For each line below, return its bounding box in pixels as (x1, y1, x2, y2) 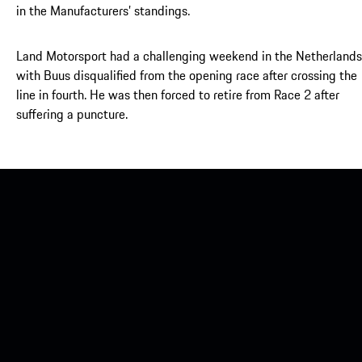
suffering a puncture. (16, 103, 128, 124)
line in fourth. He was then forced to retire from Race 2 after (16, 84, 339, 104)
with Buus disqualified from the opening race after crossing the (16, 65, 357, 85)
